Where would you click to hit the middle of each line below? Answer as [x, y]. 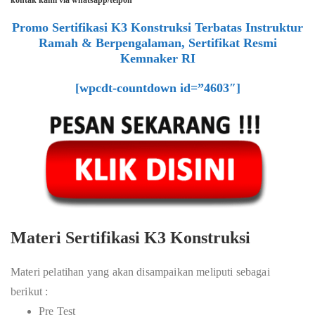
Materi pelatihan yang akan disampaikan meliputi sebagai [140, 272]
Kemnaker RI [157, 58]
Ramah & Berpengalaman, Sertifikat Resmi [157, 43]
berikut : [30, 291]
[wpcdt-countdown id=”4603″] [157, 88]
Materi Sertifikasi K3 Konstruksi [130, 238]
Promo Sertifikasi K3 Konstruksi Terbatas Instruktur [157, 27]
